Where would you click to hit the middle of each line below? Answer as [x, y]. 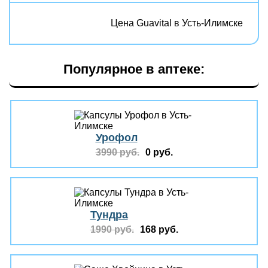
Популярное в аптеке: [134, 69]
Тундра [109, 215]
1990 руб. [112, 229]
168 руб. [159, 229]
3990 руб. [117, 152]
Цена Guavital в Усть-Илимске [177, 23]
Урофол [116, 138]
